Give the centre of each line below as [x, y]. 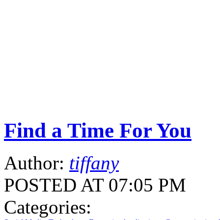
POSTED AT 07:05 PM [95, 185]
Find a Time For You [98, 130]
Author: [37, 163]
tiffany [94, 163]
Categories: [48, 207]
